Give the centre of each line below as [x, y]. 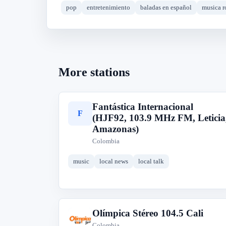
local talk [151, 161]
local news [114, 161]
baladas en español [166, 7]
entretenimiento [108, 7]
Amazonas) [116, 129]
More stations [94, 72]
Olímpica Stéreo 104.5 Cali [148, 213]
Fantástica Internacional [143, 107]
